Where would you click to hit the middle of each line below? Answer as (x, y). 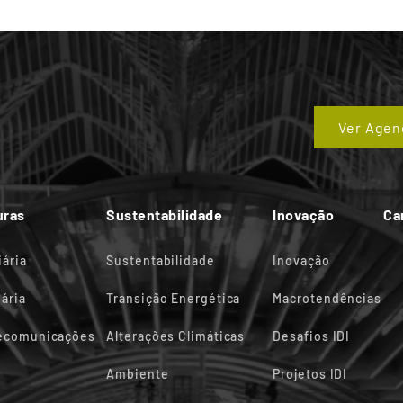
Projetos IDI (310, 374)
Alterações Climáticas (176, 336)
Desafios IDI (312, 336)
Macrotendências (327, 299)
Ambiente (138, 374)
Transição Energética (174, 299)
